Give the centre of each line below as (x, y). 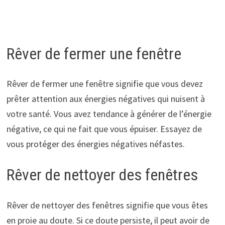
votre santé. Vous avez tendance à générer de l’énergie (109, 114)
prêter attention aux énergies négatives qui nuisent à (105, 99)
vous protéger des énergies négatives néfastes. (95, 144)
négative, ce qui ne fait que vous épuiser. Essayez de (104, 129)
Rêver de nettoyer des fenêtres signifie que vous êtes (107, 205)
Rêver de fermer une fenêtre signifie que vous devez (104, 84)
